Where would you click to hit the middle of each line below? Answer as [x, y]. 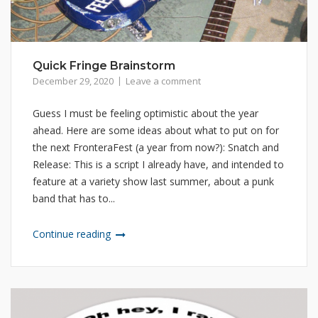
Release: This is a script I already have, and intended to [158, 165]
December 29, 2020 [73, 81]
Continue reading [73, 234]
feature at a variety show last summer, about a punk [153, 182]
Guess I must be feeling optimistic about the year [146, 114]
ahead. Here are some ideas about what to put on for [156, 131]
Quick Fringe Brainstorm [104, 66]
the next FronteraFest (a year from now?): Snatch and [156, 148]
